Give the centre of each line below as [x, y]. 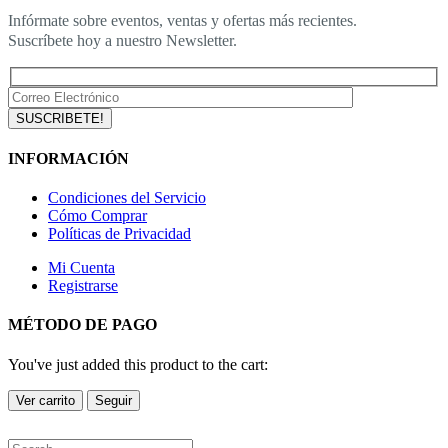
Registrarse [83, 286]
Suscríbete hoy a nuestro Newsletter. [122, 40]
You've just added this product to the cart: [138, 364]
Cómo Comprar [97, 216]
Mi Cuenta [81, 268]
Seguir [113, 400]
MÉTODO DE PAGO [82, 325]
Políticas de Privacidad [119, 234]
